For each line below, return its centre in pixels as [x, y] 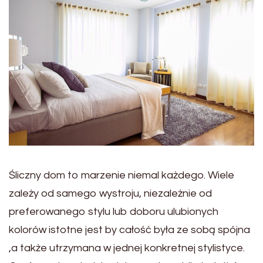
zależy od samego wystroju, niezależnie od [110, 194]
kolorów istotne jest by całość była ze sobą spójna [129, 230]
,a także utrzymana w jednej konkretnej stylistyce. [127, 248]
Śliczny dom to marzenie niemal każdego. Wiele [122, 176]
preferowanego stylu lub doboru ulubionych [114, 212]
